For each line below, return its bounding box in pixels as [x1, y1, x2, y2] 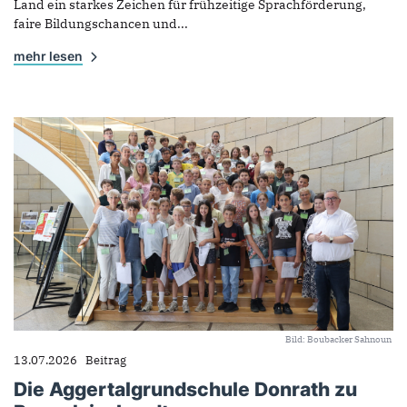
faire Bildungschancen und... [14, 15, 188, 33]
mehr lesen [14, 48, 83, 65]
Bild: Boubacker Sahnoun [285, 333, 392, 346]
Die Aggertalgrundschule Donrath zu [14, 377, 357, 401]
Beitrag [85, 352, 127, 368]
